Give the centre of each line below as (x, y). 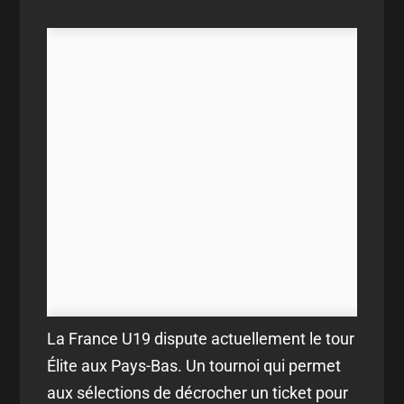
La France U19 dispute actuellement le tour (201, 338)
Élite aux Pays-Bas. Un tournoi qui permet (194, 365)
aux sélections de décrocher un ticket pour (198, 392)
